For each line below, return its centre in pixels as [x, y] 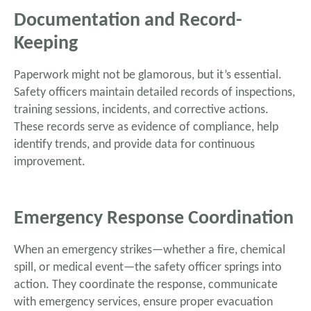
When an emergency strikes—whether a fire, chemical [150, 251]
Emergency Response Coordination [154, 219]
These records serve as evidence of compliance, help [146, 127]
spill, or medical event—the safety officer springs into [148, 268]
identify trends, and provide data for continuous [134, 144]
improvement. [50, 162]
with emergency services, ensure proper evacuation [143, 303]
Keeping [46, 43]
